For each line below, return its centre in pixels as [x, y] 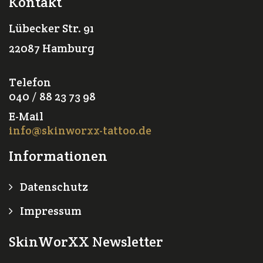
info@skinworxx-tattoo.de [80, 130]
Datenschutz [53, 187]
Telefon [30, 82]
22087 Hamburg [52, 48]
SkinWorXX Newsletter [86, 242]
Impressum [50, 211]
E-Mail [26, 116]
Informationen [58, 156]
